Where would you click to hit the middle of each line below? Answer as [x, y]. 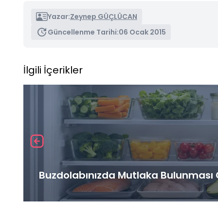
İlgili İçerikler [53, 70]
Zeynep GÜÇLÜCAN [104, 16]
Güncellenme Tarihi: [83, 32]
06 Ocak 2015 [142, 32]
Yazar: [59, 16]
